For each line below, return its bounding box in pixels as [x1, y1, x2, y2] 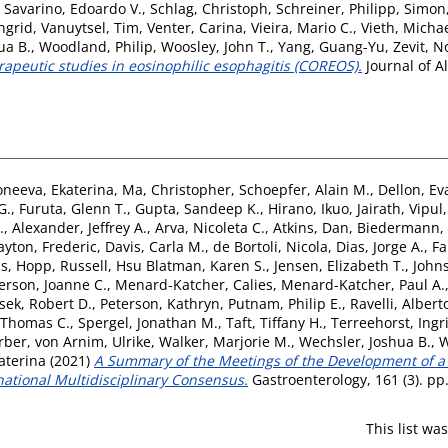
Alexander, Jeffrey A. [12, 217, 147, 237]
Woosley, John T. [161, 36, 270, 56]
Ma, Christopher [122, 179, 231, 199]
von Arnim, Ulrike [35, 331, 151, 351]
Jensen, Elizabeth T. [274, 255, 405, 275]
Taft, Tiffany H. [226, 312, 323, 332]
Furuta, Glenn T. [19, 198, 127, 218]
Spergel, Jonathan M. [78, 312, 218, 332]
